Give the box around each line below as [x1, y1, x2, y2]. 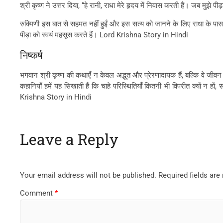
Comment [20, 188, 55, 198]
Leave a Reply [20, 129, 118, 149]
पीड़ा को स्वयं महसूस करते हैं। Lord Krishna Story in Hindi [20, 30, 189, 39]
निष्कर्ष [20, 48, 43, 61]
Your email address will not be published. [20, 171, 157, 180]
